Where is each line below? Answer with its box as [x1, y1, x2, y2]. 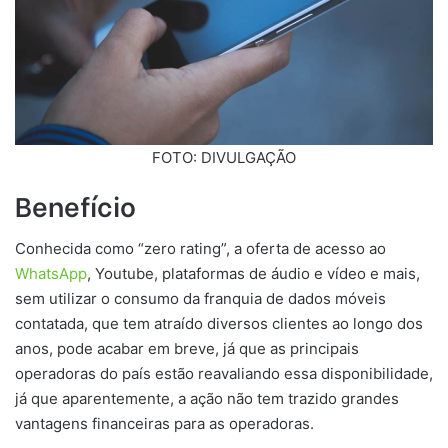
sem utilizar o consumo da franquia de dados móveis [15, 289, 386, 308]
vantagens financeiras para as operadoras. [15, 414, 314, 433]
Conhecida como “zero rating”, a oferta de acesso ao [15, 239, 386, 258]
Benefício [15, 184, 136, 224]
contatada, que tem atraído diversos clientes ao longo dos [15, 314, 423, 333]
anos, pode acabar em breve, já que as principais [15, 339, 359, 358]
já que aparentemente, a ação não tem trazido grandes [15, 389, 399, 408]
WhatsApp [15, 264, 87, 283]
